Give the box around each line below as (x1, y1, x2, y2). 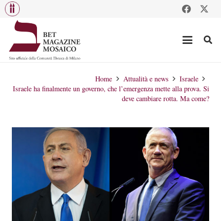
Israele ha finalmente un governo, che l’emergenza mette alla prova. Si (13, 84, 209, 93)
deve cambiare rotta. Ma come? (122, 94, 209, 103)
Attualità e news (123, 74, 169, 83)
